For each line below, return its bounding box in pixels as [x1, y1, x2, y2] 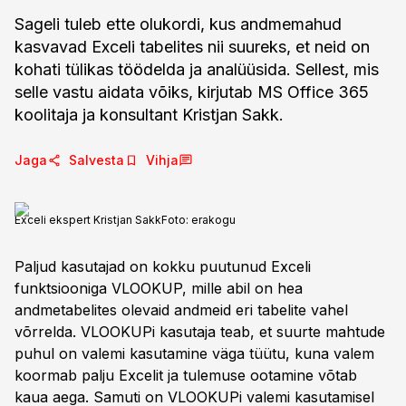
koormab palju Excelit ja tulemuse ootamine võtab [14, 366, 357, 384]
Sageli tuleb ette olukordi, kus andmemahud [14, 14, 342, 34]
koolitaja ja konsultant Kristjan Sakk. [14, 105, 284, 124]
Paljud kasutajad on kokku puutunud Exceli [14, 257, 311, 275]
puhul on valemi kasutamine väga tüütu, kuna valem [14, 344, 374, 362]
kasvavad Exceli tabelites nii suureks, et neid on [14, 37, 370, 56]
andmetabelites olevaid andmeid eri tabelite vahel [14, 301, 348, 319]
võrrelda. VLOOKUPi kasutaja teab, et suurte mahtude [14, 323, 385, 341]
